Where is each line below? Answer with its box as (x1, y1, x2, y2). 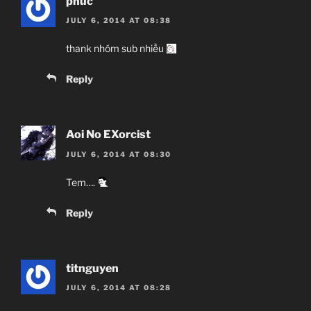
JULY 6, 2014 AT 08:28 (66, 283, 172, 292)
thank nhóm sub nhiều (66, 42, 166, 55)
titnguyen (66, 261, 119, 275)
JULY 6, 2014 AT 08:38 (66, 16, 172, 25)
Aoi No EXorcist (66, 128, 151, 142)
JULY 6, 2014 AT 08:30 (66, 149, 172, 158)
